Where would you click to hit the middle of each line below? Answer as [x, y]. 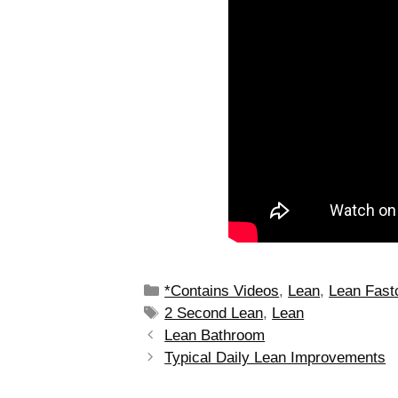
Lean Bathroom [215, 335]
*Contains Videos [222, 291]
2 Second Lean [214, 313]
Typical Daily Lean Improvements [275, 357]
